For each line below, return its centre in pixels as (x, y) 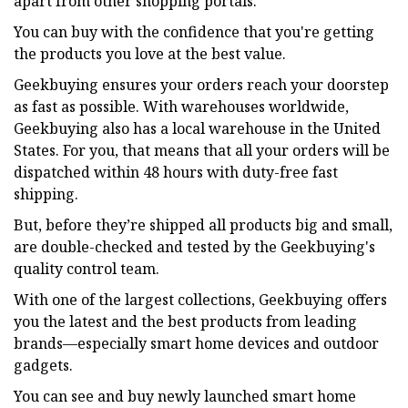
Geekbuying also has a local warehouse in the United (197, 128)
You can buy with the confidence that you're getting (194, 31)
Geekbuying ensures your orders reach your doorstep (201, 84)
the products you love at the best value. (150, 53)
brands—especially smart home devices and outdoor (196, 343)
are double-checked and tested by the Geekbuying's (194, 246)
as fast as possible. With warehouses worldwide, (181, 106)
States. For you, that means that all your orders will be (202, 150)
